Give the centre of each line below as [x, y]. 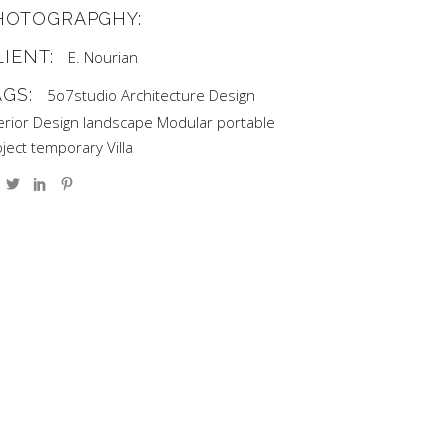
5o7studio [81, 95]
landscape [118, 122]
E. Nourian [102, 57]
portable [246, 122]
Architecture [162, 95]
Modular [185, 122]
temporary [67, 147]
